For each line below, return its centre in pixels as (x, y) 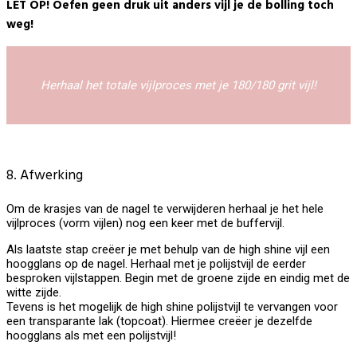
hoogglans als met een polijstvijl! (91, 335)
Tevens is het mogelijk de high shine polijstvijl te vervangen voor (172, 306)
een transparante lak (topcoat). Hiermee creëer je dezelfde (159, 321)
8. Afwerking (45, 176)
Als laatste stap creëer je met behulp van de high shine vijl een (168, 249)
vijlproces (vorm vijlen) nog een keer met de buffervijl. (145, 223)
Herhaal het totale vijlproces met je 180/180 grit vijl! (178, 85)
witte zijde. (34, 292)
